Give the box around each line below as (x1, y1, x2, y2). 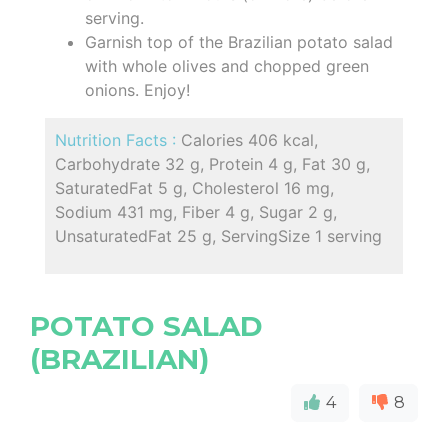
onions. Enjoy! (85, 80, 190, 100)
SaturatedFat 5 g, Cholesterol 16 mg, (55, 178, 334, 198)
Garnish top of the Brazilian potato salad (85, 32, 393, 52)
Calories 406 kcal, (181, 130, 318, 150)
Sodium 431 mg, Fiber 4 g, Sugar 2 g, (55, 202, 337, 222)
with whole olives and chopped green (85, 56, 369, 76)
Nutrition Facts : (55, 130, 181, 150)
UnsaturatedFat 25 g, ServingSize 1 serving (55, 226, 382, 246)
